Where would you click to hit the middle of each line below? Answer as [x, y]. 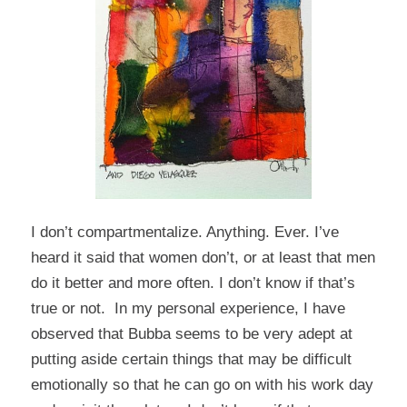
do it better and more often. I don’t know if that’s [193, 283]
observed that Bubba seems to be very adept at [191, 334]
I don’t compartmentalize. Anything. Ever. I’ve [184, 233]
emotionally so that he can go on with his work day [202, 385]
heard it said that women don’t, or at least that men [203, 258]
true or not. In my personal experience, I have [188, 309]
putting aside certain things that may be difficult [191, 360]
